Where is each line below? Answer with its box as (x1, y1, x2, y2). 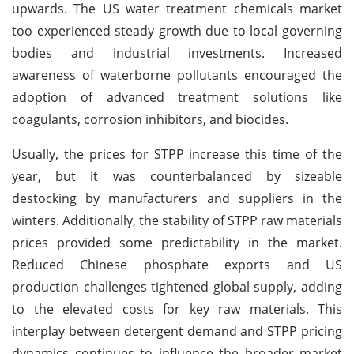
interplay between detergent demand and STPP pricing (12, 322, 342, 340)
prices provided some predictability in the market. (12, 233, 342, 251)
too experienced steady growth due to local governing (12, 21, 342, 40)
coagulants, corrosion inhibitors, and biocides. (12, 110, 288, 128)
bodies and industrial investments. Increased (12, 43, 342, 62)
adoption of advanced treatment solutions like (12, 88, 342, 106)
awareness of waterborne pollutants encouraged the (12, 66, 342, 84)
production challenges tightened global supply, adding (12, 277, 342, 296)
